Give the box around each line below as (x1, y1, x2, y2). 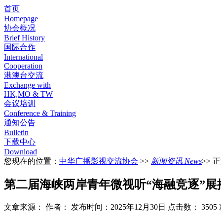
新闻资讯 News (151, 157, 202, 165)
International (4, 53, 43, 61)
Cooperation (4, 62, 42, 70)
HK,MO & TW (4, 90, 53, 98)
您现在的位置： (4, 157, 59, 165)
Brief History (4, 34, 45, 42)
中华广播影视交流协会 (59, 157, 138, 165)
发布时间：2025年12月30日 (71, 202, 166, 211)
